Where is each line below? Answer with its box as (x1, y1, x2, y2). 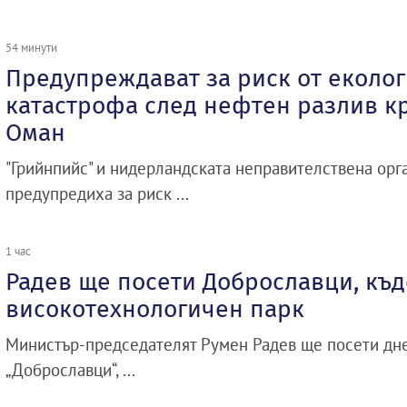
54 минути (5, 40, 57, 55)
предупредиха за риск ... (5, 183, 189, 205)
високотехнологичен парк (5, 294, 304, 324)
